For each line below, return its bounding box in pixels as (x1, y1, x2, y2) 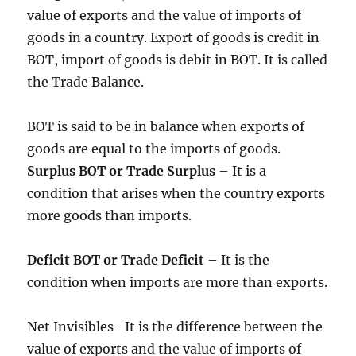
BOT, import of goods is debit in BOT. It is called (27, 51, 328, 68)
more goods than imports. (27, 207, 192, 223)
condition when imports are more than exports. (27, 273, 328, 290)
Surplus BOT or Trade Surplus (27, 162, 216, 179)
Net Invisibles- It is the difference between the (27, 318, 323, 335)
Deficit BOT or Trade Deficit (27, 251, 205, 268)
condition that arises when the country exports (27, 184, 326, 201)
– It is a (215, 162, 267, 179)
